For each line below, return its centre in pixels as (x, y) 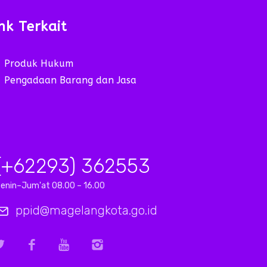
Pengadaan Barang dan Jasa (70, 80)
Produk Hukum (38, 63)
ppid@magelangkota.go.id (86, 210)
